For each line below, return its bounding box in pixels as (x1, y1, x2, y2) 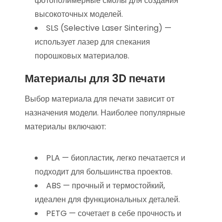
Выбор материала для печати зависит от (25, 93, 174, 105)
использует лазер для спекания (35, 36, 150, 48)
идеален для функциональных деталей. (35, 194, 180, 205)
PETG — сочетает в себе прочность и (46, 208, 181, 219)
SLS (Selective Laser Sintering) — (46, 22, 171, 34)
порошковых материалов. (35, 50, 129, 61)
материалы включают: (25, 121, 106, 132)
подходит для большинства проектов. (35, 166, 172, 177)
